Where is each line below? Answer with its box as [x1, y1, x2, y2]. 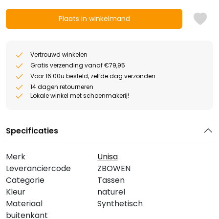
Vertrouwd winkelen [30, 50, 88, 59]
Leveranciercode [6, 163, 71, 175]
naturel [97, 186, 125, 198]
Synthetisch [97, 198, 143, 210]
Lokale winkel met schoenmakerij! [30, 91, 129, 100]
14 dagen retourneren [30, 83, 93, 91]
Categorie [6, 175, 44, 186]
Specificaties [6, 125, 58, 136]
